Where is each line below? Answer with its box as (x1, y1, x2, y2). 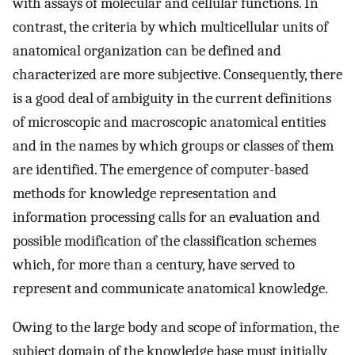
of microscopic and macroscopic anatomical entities (13, 113, 326, 131)
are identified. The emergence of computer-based (13, 160, 309, 178)
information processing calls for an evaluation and (13, 208, 320, 226)
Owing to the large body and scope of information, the (13, 318, 339, 336)
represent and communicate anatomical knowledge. (13, 279, 328, 297)
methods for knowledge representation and (13, 184, 277, 202)
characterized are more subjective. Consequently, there (13, 65, 342, 83)
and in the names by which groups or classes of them (13, 136, 334, 155)
